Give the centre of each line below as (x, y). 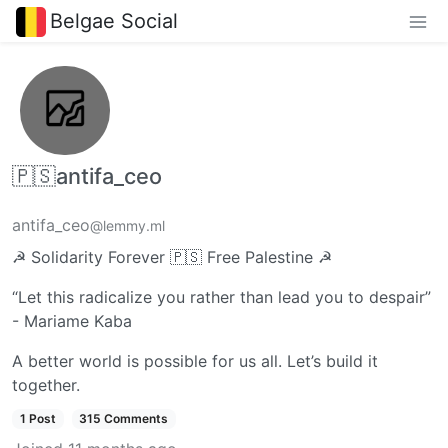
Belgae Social (114, 20)
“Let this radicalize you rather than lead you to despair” (221, 297)
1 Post (37, 419)
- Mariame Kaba (72, 321)
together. (46, 385)
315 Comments (124, 419)
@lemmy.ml (127, 226)
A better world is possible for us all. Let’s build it (195, 361)
